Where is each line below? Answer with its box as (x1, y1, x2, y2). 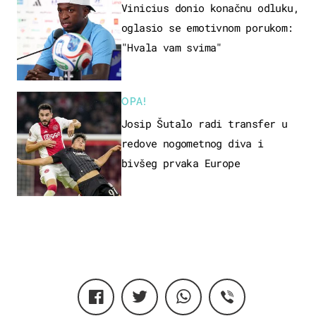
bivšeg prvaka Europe (121, 155, 240, 170)
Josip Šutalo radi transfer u (121, 116, 288, 130)
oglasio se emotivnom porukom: (121, 20, 293, 35)
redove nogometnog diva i (121, 135, 264, 150)
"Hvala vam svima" (121, 39, 222, 54)
